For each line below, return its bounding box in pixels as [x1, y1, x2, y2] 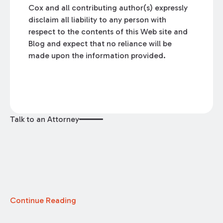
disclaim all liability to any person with [28, 15, 167, 25]
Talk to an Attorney [9, 114, 79, 124]
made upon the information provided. [28, 51, 166, 61]
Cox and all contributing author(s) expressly [28, 3, 188, 13]
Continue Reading [9, 195, 76, 205]
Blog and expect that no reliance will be [28, 39, 172, 49]
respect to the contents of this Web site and [28, 27, 188, 37]
